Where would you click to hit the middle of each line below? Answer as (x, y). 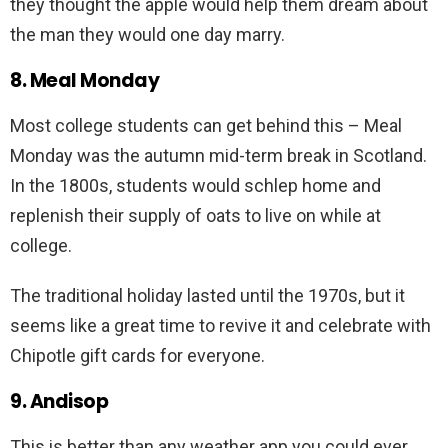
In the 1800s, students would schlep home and (195, 186)
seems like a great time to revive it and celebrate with (220, 326)
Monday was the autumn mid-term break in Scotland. (218, 156)
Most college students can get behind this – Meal (206, 126)
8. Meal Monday (85, 81)
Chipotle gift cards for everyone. (137, 356)
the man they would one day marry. (147, 35)
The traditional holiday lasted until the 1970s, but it (207, 296)
